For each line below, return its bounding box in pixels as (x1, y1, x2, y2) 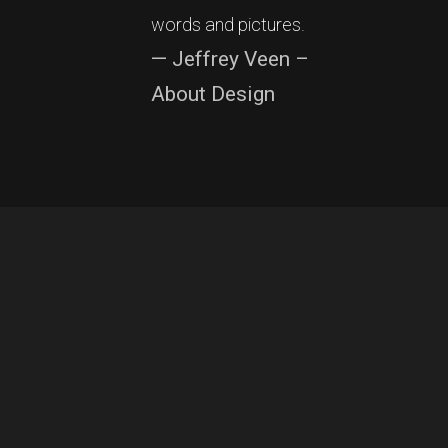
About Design (151, 82, 275, 106)
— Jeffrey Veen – (151, 47, 309, 71)
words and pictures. (151, 14, 305, 35)
